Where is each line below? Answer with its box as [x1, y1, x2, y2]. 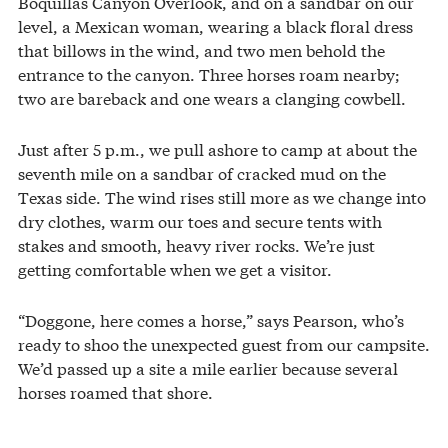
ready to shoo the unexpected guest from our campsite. [18, 332, 430, 356]
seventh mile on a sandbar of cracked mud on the [18, 161, 386, 185]
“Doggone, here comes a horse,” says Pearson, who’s [18, 308, 404, 332]
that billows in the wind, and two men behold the [18, 38, 385, 62]
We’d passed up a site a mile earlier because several [18, 356, 398, 380]
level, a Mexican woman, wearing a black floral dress [18, 14, 413, 38]
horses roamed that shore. [18, 380, 213, 404]
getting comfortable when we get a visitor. [18, 257, 332, 281]
